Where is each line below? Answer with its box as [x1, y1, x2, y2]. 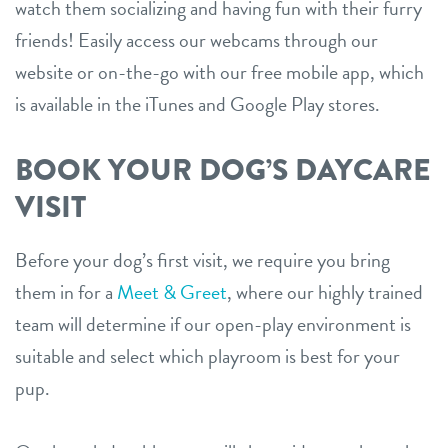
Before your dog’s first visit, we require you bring [15, 244, 390, 275]
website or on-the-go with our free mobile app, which [15, 56, 424, 87]
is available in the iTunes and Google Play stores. [15, 88, 380, 119]
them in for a [15, 276, 117, 307]
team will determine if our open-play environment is [15, 308, 411, 339]
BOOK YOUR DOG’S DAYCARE [15, 147, 431, 192]
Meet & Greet [117, 276, 227, 307]
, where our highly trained [227, 276, 423, 307]
